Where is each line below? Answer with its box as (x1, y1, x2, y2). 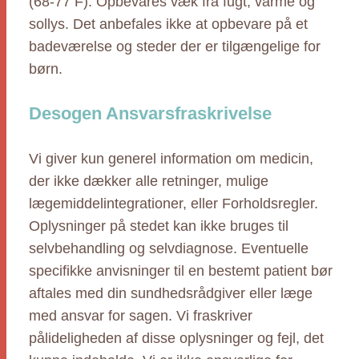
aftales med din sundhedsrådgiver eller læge (29, 285, 313, 301)
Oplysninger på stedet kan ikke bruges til (29, 218, 288, 234)
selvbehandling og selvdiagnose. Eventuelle (29, 240, 309, 256)
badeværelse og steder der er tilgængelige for (29, 38, 321, 54)
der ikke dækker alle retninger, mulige (29, 173, 268, 189)
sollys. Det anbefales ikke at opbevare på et (29, 16, 308, 32)
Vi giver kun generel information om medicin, (29, 151, 313, 167)
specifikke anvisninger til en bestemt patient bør (29, 263, 333, 279)
